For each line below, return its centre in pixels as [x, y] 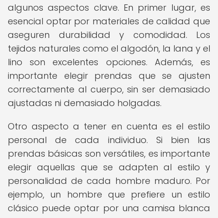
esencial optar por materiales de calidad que [109, 21]
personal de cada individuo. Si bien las [109, 140]
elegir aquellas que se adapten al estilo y [109, 167]
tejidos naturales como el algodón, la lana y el [109, 48]
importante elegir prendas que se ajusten [109, 76]
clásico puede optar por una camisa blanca [109, 208]
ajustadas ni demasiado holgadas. [85, 103]
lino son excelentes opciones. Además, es [109, 62]
